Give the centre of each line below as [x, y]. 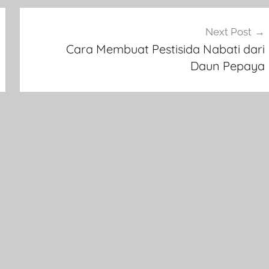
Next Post [228, 32]
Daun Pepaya [227, 65]
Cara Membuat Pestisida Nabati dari [165, 49]
